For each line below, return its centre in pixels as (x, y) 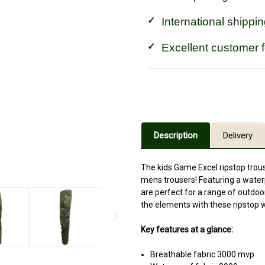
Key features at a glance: (187, 230)
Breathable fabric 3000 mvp (203, 255)
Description (176, 135)
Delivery (238, 135)
